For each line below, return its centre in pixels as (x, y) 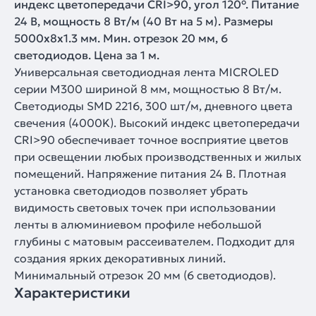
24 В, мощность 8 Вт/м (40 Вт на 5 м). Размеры (144, 21)
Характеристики (72, 293)
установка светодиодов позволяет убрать (131, 190)
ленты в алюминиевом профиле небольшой (138, 224)
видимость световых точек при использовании (145, 207)
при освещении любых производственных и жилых (158, 157)
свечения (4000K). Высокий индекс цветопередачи (157, 123)
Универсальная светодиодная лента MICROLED (146, 72)
